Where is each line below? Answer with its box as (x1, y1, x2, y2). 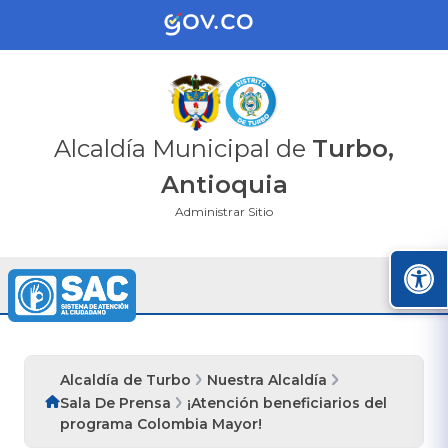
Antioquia (160, 169, 288, 199)
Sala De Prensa (60, 393, 171, 412)
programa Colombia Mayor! (60, 414, 262, 433)
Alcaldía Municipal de (54, 133, 312, 163)
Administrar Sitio (175, 203, 273, 219)
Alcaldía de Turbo (60, 370, 191, 389)
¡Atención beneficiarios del (187, 393, 388, 412)
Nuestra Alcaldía (207, 370, 328, 389)
